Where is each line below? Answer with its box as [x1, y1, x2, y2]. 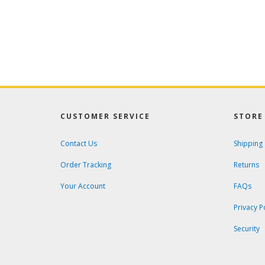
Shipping [233, 138, 263, 148]
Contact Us [60, 138, 97, 148]
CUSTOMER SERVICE [60, 111, 150, 121]
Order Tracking [60, 160, 111, 170]
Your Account [60, 181, 105, 191]
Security [233, 224, 260, 234]
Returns [233, 160, 259, 170]
